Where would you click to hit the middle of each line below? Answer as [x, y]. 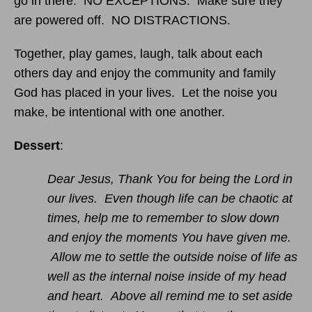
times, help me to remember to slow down [163, 218]
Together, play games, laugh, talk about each [138, 54]
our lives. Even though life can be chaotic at [170, 198]
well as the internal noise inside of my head [167, 276]
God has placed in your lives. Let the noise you [146, 93]
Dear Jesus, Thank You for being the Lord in [170, 179]
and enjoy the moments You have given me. [169, 237]
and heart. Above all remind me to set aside [170, 296]
